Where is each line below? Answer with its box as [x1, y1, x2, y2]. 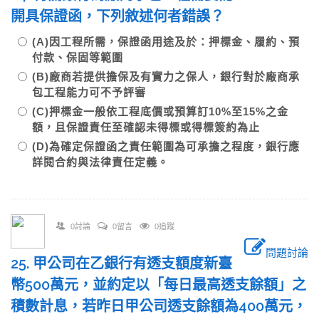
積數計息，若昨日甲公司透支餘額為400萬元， [11, 298, 307, 315]
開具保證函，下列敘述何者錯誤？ [11, 8, 224, 25]
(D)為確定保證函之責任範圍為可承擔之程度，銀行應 [32, 140, 300, 152]
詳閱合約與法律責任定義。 [32, 156, 169, 168]
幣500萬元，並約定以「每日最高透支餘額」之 [11, 276, 306, 293]
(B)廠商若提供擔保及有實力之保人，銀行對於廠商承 [32, 70, 300, 83]
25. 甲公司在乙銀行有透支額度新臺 [11, 255, 232, 272]
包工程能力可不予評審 [32, 86, 146, 98]
